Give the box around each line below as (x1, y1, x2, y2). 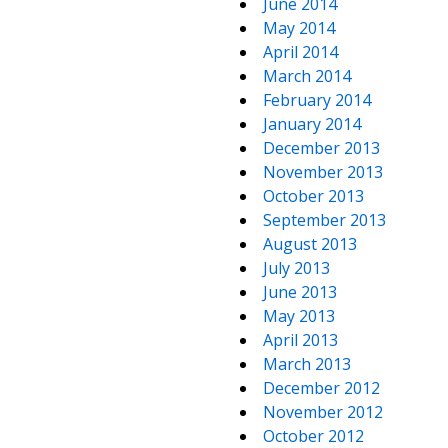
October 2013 (263, 185, 364, 207)
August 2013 (263, 233, 357, 255)
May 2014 (263, 17, 335, 39)
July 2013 (263, 257, 330, 279)
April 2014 (263, 41, 338, 63)
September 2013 (263, 209, 386, 231)
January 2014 (263, 113, 361, 135)
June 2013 (263, 281, 337, 303)
